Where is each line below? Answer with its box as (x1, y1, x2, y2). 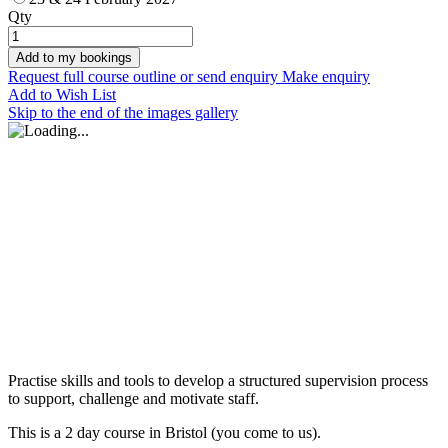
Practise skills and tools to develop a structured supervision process (8, 372, 428, 390)
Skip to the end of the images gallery (8, 104, 238, 122)
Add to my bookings (16, 50, 132, 66)
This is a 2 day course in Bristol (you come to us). (8, 424, 321, 442)
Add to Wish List (8, 86, 116, 104)
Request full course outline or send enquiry (8, 68, 278, 86)
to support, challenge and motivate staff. (8, 390, 259, 408)
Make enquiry (282, 68, 370, 86)
